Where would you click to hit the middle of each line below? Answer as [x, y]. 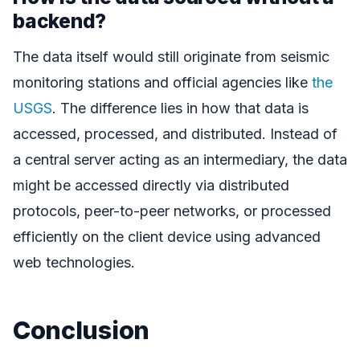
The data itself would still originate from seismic [171, 57]
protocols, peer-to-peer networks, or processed [172, 211]
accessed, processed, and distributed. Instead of [175, 134]
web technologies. [74, 263]
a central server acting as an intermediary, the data [180, 160]
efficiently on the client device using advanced [167, 237]
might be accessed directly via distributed [151, 186]
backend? [60, 20]
